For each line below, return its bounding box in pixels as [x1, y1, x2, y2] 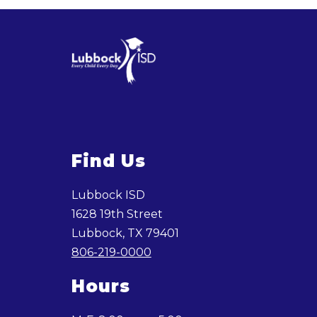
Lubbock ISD [71, 188, 145, 202]
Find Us [71, 151, 146, 171]
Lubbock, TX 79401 [71, 226, 179, 240]
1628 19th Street [71, 207, 163, 221]
